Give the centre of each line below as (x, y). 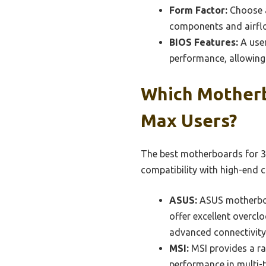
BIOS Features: (204, 42)
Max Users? (189, 120)
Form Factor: (198, 10)
